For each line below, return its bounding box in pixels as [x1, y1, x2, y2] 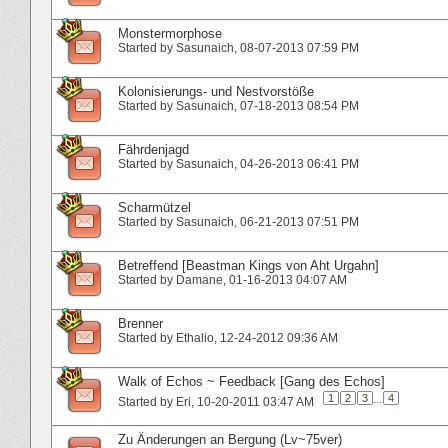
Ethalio [176, 330, 214, 345]
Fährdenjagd [118, 141, 189, 157]
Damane [176, 272, 223, 287]
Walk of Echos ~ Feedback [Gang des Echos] [118, 373, 385, 389]
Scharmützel [118, 199, 191, 215]
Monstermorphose [118, 25, 222, 41]
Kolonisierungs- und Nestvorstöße [118, 83, 314, 99]
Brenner [118, 315, 163, 331]
